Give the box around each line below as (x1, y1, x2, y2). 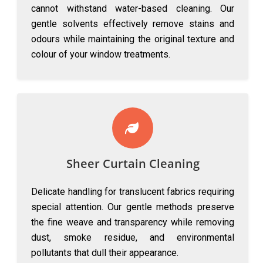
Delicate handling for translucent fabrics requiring (31, 186, 234, 197)
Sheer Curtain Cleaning (66, 156, 200, 171)
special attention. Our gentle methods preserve (31, 201, 234, 213)
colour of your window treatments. (31, 49, 170, 60)
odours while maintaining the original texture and (31, 33, 234, 45)
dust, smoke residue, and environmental (31, 232, 234, 243)
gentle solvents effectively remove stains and (31, 18, 234, 29)
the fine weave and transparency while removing (31, 217, 234, 228)
